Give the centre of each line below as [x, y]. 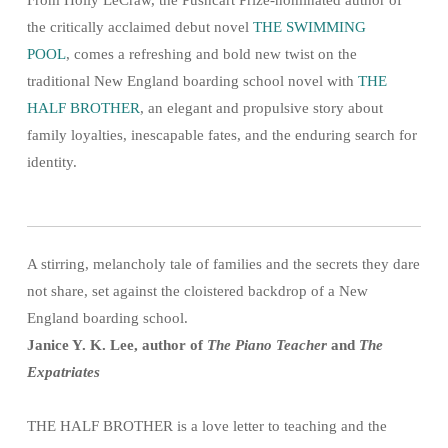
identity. [52, 161]
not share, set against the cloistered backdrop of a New [197, 290]
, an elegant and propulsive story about [261, 107]
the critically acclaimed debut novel [138, 26]
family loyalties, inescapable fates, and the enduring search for [222, 134]
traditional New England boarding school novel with [192, 80]
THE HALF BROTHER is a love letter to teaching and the [207, 425]
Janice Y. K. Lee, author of [117, 344]
